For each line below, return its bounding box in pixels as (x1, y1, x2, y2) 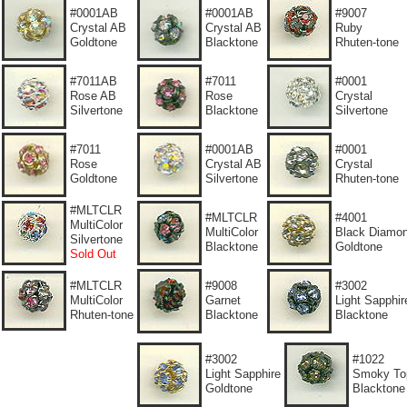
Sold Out (70, 247, 116, 261)
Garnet (205, 293, 241, 307)
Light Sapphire (205, 367, 281, 381)
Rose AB (70, 89, 116, 103)
